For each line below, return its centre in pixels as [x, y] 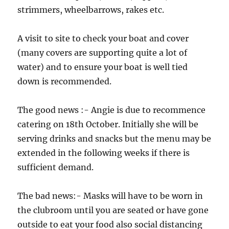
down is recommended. [65, 82]
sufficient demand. [57, 167]
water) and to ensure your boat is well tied [103, 67]
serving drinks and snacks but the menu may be [114, 139]
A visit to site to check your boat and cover [103, 39]
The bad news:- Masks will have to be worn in [110, 196]
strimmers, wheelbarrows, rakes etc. [92, 10]
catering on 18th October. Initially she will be [108, 124]
